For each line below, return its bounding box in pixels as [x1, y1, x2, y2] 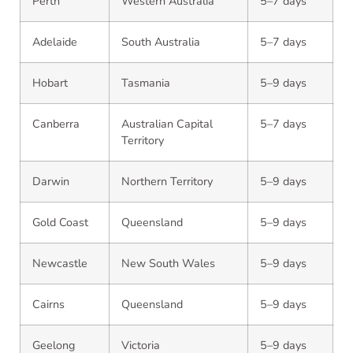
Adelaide [32, 34, 77, 50]
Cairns [32, 296, 65, 312]
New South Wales [121, 255, 215, 271]
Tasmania [121, 75, 170, 91]
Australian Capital [121, 116, 213, 132]
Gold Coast [32, 214, 88, 230]
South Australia [121, 34, 200, 50]
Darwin [32, 173, 69, 189]
